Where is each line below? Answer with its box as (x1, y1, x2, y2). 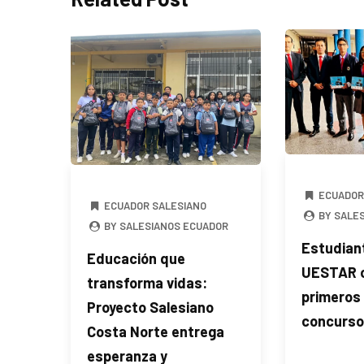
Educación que (87, 249, 185, 267)
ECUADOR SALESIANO (104, 198, 207, 212)
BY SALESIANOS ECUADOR (102, 219, 229, 232)
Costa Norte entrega (87, 322, 224, 340)
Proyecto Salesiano (87, 297, 214, 316)
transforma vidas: (87, 273, 207, 292)
